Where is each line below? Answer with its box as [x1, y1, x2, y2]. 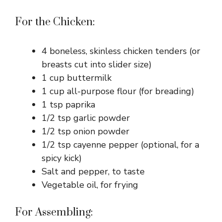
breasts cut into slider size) [42, 58, 152, 70]
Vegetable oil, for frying [42, 178, 138, 191]
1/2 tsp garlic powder [42, 111, 130, 124]
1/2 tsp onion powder [42, 125, 129, 137]
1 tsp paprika [42, 98, 95, 111]
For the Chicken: [15, 15, 95, 29]
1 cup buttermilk [42, 71, 111, 84]
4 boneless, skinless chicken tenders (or [42, 45, 200, 57]
